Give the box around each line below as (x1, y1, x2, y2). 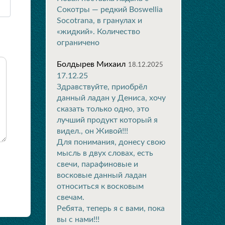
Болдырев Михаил (57, 60, 126, 68)
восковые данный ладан (57, 171, 147, 179)
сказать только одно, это (57, 105, 149, 113)
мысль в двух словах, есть (57, 149, 153, 157)
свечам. (57, 193, 84, 201)
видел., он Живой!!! (57, 127, 128, 135)
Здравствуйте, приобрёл (57, 83, 147, 91)
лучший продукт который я (57, 116, 158, 124)
